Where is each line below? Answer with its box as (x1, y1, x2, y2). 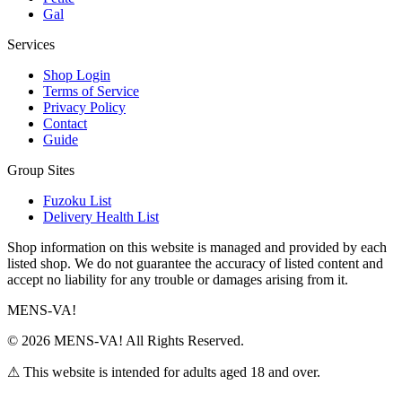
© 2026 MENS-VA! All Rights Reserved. (7, 332, 244, 348)
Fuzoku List (43, 192, 111, 208)
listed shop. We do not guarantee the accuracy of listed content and (7, 255, 383, 271)
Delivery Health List (43, 208, 159, 224)
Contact (43, 115, 87, 131)
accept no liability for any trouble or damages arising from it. (7, 271, 348, 287)
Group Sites (7, 162, 74, 178)
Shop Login (43, 66, 110, 83)
